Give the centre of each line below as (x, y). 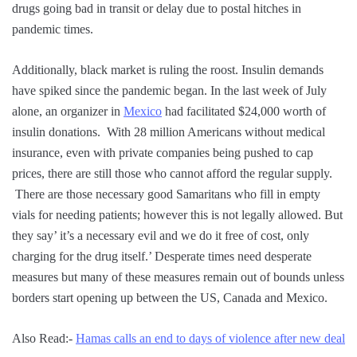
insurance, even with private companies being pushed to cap (163, 153)
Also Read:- (44, 339)
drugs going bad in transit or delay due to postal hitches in (157, 9)
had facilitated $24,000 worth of (244, 112)
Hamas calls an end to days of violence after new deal (210, 339)
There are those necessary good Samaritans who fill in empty (166, 194)
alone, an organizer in (68, 112)
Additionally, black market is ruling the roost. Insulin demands (168, 70)
